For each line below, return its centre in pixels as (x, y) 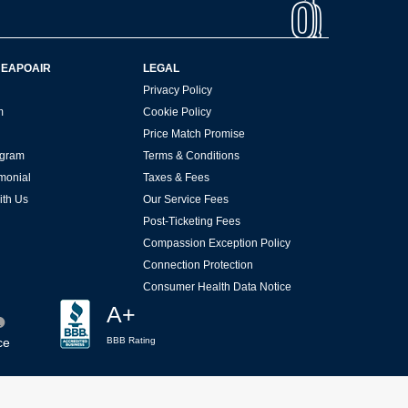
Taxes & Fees (176, 177)
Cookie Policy (177, 112)
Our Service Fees (185, 199)
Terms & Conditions (191, 155)
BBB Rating (131, 340)
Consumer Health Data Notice (217, 286)
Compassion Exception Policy (216, 243)
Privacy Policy (177, 90)
